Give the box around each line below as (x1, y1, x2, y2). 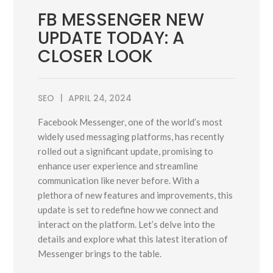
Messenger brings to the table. (38, 248, 162, 260)
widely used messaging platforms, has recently (38, 131, 225, 143)
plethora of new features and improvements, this (38, 190, 233, 201)
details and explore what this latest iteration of (38, 233, 229, 245)
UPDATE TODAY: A (38, 26, 185, 51)
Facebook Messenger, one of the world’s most (38, 116, 223, 128)
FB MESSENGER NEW (38, 8, 205, 32)
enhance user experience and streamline (38, 160, 199, 172)
